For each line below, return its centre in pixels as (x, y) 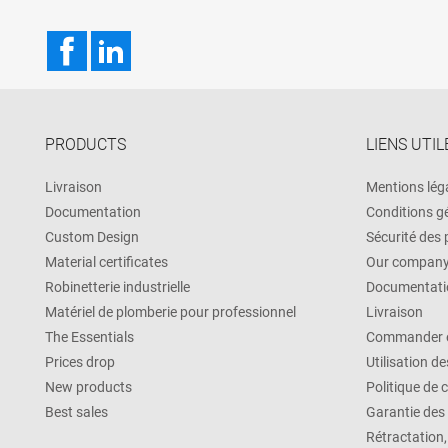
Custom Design (92, 236)
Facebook (121, 40)
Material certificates (106, 261)
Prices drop (80, 361)
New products (88, 386)
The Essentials (89, 336)
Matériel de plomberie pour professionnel (170, 311)
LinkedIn (161, 40)
